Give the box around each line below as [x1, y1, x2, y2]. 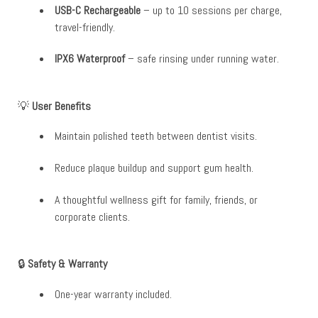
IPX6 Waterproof [55, 51, 125, 67]
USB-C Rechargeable [55, 2, 141, 18]
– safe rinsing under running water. [125, 51, 279, 67]
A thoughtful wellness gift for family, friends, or [55, 192, 258, 207]
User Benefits [32, 98, 91, 114]
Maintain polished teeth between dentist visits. [55, 128, 257, 144]
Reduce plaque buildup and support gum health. [55, 160, 253, 176]
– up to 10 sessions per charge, [141, 2, 282, 18]
